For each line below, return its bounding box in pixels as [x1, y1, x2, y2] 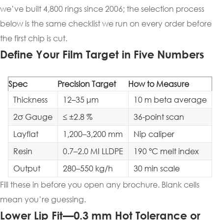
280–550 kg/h [63, 163, 113, 173]
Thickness [13, 94, 48, 105]
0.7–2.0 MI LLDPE [63, 146, 123, 156]
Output [13, 163, 40, 173]
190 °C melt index [134, 146, 199, 156]
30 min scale [134, 163, 180, 173]
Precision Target [57, 79, 116, 89]
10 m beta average [134, 94, 207, 105]
